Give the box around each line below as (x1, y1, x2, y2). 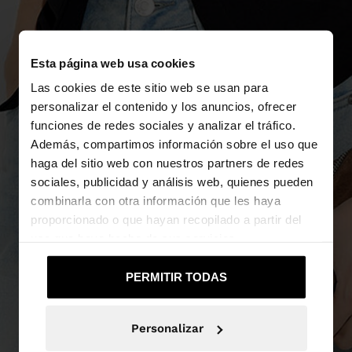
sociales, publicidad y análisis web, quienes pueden (31, 174, 313, 189)
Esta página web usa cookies (31, 56, 195, 70)
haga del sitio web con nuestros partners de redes (31, 156, 305, 170)
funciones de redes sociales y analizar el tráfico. (31, 118, 295, 132)
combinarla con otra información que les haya (31, 193, 280, 207)
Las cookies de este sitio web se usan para (31, 80, 268, 94)
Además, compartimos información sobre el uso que (31, 137, 317, 151)
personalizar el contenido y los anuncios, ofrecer (31, 99, 297, 113)
